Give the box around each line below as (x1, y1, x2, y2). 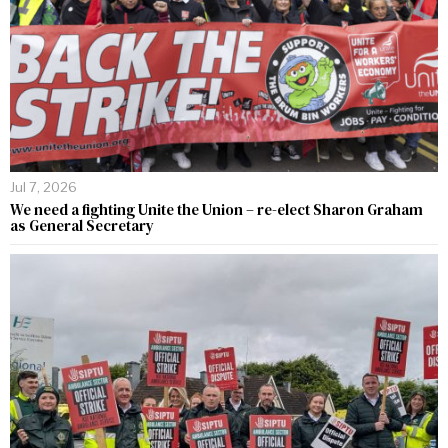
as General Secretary (10, 215, 154, 237)
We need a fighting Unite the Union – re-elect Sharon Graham (10, 199, 423, 221)
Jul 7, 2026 (10, 179, 77, 196)
